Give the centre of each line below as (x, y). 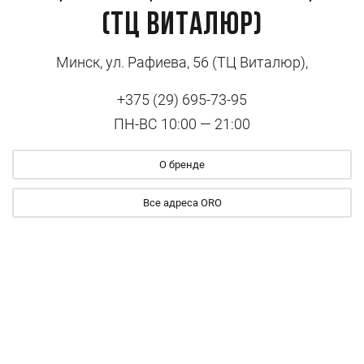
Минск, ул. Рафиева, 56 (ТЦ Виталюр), (182, 62)
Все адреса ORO (182, 203)
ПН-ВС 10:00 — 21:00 (182, 124)
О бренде (182, 165)
